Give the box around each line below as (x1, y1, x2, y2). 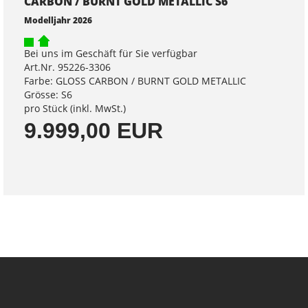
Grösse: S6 (24, 87, 72, 101)
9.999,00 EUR (24, 118, 163, 143)
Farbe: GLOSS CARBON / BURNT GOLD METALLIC (24, 74, 246, 87)
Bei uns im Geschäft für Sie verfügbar (24, 46, 197, 60)
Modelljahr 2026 (24, 14, 92, 25)
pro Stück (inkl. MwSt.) (24, 101, 126, 115)
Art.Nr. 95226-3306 (24, 60, 111, 74)
